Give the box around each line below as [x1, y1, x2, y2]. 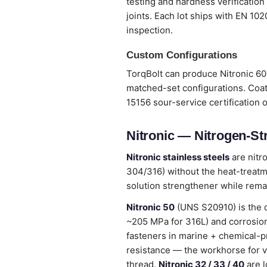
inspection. [126, 24, 173, 36]
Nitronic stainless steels [126, 151, 229, 163]
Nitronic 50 [126, 201, 175, 213]
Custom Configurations [126, 49, 237, 61]
